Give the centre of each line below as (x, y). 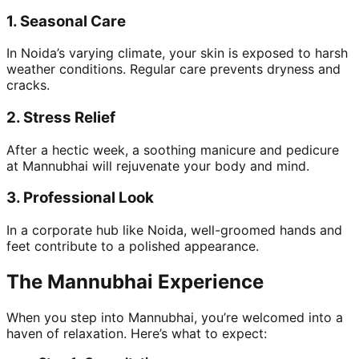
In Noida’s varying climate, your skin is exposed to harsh (177, 53)
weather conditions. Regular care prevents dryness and (173, 69)
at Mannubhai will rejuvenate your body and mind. (158, 165)
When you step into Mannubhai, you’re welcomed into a (175, 317)
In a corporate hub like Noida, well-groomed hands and (174, 230)
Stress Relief (69, 117)
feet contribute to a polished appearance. (133, 246)
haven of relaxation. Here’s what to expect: (137, 333)
